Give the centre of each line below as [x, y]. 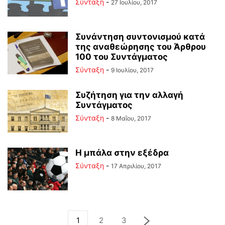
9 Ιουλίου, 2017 [132, 70]
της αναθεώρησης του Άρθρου [141, 47]
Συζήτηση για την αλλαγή [129, 95]
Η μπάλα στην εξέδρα [122, 153]
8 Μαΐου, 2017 [131, 118]
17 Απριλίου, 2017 [136, 166]
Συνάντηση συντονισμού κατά [140, 37]
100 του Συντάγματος [122, 57]
